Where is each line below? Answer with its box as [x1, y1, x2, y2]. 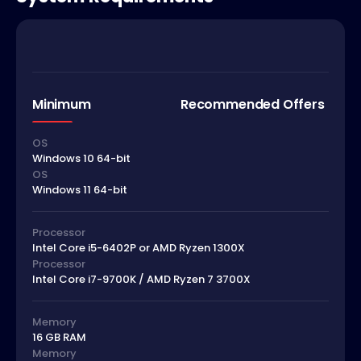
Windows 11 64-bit [32, 182, 127, 198]
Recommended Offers [180, 94, 325, 114]
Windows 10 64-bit [32, 151, 131, 167]
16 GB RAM [32, 330, 86, 346]
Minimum [32, 94, 91, 114]
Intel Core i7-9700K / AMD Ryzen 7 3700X [32, 272, 251, 288]
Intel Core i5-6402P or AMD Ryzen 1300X [32, 240, 245, 256]
